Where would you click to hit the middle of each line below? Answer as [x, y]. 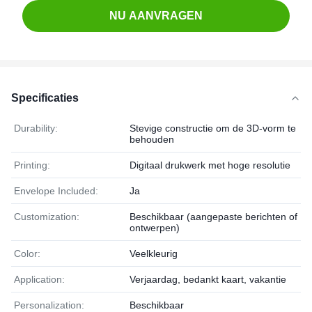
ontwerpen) [155, 228]
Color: [27, 253]
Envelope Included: [56, 191]
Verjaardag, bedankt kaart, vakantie [208, 279]
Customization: [47, 217]
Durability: [36, 128]
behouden [152, 139]
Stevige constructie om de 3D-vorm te [213, 128]
